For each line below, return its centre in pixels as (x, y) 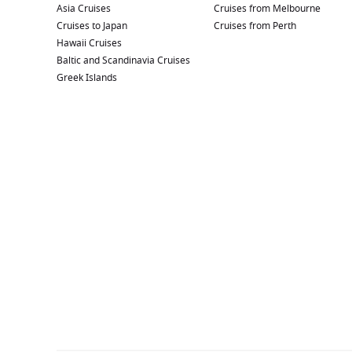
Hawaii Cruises (89, 43)
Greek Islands (87, 78)
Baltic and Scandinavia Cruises (123, 60)
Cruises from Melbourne (267, 9)
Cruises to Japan (92, 26)
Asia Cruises (84, 9)
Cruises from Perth (255, 26)
